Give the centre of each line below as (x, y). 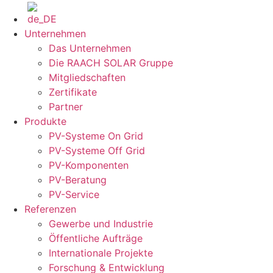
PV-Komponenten (89, 165)
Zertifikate (73, 92)
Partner (66, 107)
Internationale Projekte (101, 253)
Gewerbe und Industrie (101, 224)
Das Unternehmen (90, 48)
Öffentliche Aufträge (96, 239)
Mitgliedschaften (87, 78)
